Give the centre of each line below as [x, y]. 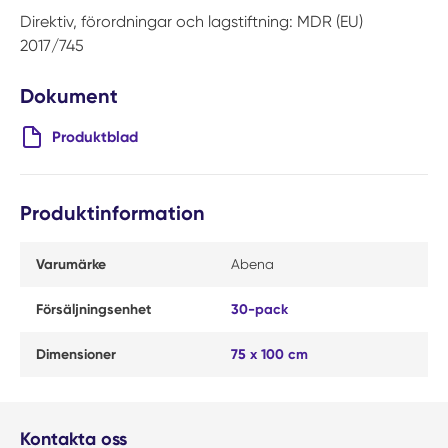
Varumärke [71, 264]
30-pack [259, 309]
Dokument [69, 96]
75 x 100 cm [269, 354]
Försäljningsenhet [93, 309]
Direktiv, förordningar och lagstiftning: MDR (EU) [191, 21]
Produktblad [95, 137]
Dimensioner [76, 354]
